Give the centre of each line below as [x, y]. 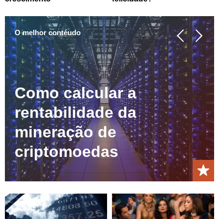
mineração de [66, 132]
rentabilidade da [76, 113]
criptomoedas [66, 152]
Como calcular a [76, 93]
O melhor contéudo [48, 32]
